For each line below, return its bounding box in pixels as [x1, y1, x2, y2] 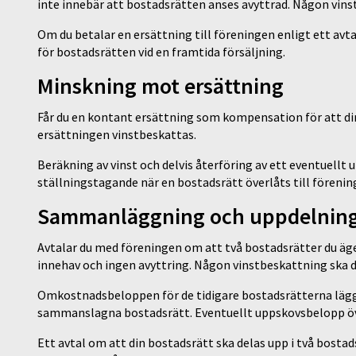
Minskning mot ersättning [37, 72, 284, 101]
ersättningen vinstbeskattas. [37, 126, 196, 143]
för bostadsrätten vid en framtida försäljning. [37, 44, 285, 60]
